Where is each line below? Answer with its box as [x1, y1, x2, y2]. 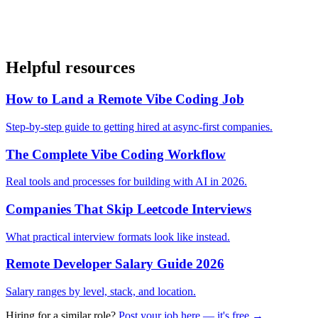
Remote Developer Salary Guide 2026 [6, 256, 224, 272]
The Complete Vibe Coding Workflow [6, 146, 226, 162]
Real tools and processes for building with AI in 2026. [6, 175, 247, 188]
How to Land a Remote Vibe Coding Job [6, 92, 244, 107]
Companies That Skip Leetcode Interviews [6, 202, 251, 216]
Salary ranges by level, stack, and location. [6, 285, 196, 298]
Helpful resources [6, 58, 135, 77]
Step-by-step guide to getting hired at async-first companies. [6, 120, 273, 133]
